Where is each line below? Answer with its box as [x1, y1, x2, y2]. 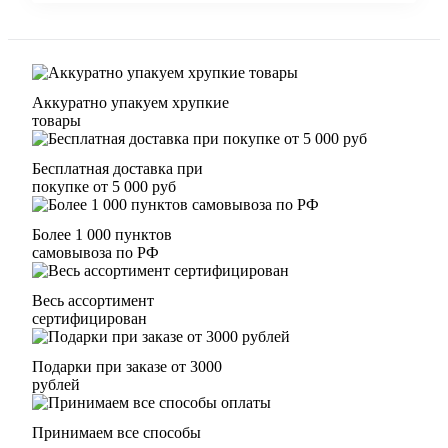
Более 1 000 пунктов [32, 226, 172, 244]
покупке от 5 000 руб [32, 178, 176, 196]
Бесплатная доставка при [32, 160, 203, 178]
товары [32, 112, 81, 130]
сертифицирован [32, 310, 147, 328]
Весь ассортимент [32, 292, 154, 310]
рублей [32, 376, 80, 394]
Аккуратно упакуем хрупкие [32, 94, 229, 112]
